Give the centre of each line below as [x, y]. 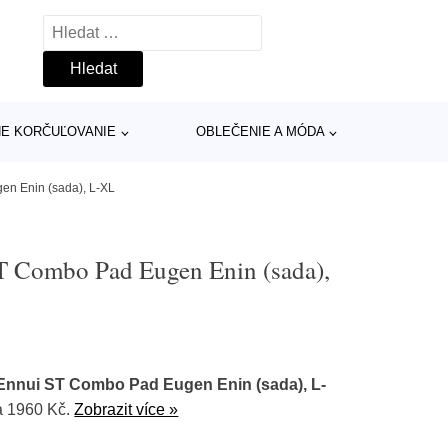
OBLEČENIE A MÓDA [260, 131]
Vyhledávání [87, 27]
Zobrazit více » [126, 409]
